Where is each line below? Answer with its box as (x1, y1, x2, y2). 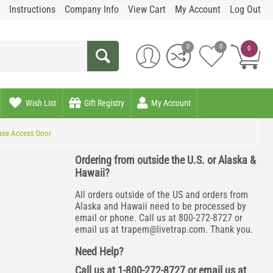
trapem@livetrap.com (121, 224, 205, 235)
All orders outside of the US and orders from (74, 189, 248, 200)
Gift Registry (84, 98, 124, 108)
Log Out (229, 3, 261, 15)
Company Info (64, 3, 119, 15)
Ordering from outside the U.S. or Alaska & (74, 154, 256, 166)
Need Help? (74, 245, 124, 258)
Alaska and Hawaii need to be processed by (74, 200, 246, 212)
